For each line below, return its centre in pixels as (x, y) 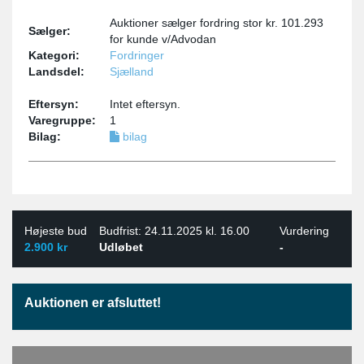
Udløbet (121, 247)
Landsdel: (56, 71)
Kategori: (54, 55)
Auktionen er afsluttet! (93, 302)
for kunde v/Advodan (163, 39)
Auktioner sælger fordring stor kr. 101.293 (217, 22)
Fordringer (137, 55)
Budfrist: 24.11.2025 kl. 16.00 (174, 230)
